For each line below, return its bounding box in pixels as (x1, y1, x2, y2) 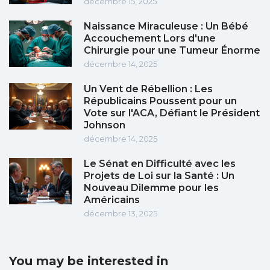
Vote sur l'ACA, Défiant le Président (84, 107, 260, 119)
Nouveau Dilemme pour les (84, 182, 219, 194)
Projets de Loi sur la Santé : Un (84, 170, 234, 182)
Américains (84, 194, 140, 206)
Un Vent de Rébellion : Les (84, 83, 213, 95)
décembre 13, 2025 (84, 209, 157, 219)
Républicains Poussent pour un (84, 95, 237, 107)
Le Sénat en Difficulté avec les (84, 158, 236, 170)
